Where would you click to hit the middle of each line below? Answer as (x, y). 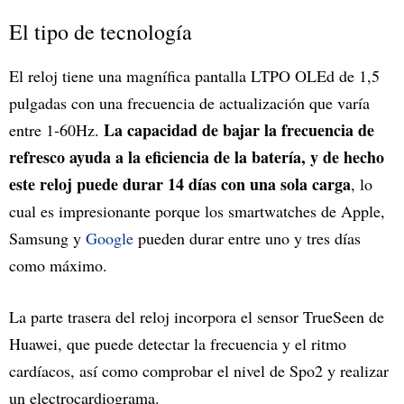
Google (112, 238)
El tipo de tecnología (101, 31)
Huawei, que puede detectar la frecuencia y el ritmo (178, 343)
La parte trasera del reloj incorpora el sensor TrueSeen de (197, 316)
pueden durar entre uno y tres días (249, 238)
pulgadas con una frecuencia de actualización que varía (189, 102)
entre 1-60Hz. (56, 129)
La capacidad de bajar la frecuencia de (239, 129)
